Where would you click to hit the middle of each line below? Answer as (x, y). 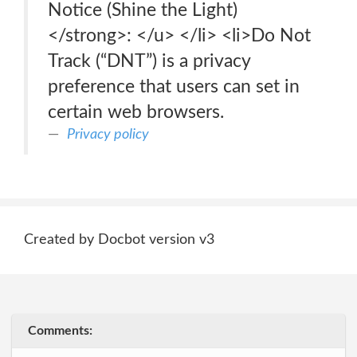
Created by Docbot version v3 (119, 240)
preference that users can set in (174, 86)
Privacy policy (108, 134)
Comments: (60, 331)
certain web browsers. (136, 112)
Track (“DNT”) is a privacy (149, 61)
